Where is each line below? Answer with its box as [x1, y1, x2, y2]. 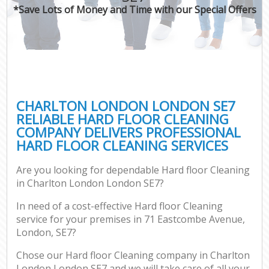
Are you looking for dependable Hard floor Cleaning [16, 163, 250, 177]
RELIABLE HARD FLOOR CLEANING [16, 109, 229, 128]
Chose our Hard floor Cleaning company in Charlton [16, 249, 250, 262]
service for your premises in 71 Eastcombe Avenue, [16, 213, 246, 226]
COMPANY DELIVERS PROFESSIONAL [16, 122, 241, 142]
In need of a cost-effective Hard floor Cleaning [16, 199, 223, 213]
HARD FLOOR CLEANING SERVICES [16, 136, 229, 155]
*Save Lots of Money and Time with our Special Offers [13, 2, 256, 16]
